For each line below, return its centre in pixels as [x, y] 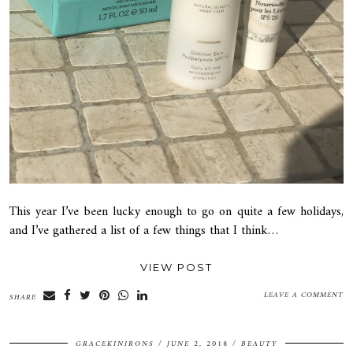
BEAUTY [259, 344]
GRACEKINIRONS [115, 344]
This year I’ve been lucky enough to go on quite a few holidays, [176, 212]
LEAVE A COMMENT [304, 295]
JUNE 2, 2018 [198, 344]
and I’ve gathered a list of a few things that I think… [144, 231]
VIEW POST [176, 268]
